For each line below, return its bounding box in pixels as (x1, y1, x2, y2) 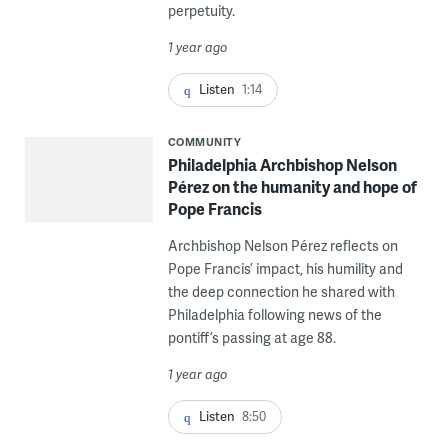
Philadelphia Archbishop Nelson (167, 152, 397, 176)
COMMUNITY (167, 133, 242, 149)
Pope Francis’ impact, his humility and (167, 258, 403, 278)
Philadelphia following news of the (167, 304, 382, 324)
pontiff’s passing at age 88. (167, 327, 336, 347)
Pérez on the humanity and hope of (167, 174, 417, 198)
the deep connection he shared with (167, 281, 395, 301)
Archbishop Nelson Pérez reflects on (167, 235, 398, 255)
